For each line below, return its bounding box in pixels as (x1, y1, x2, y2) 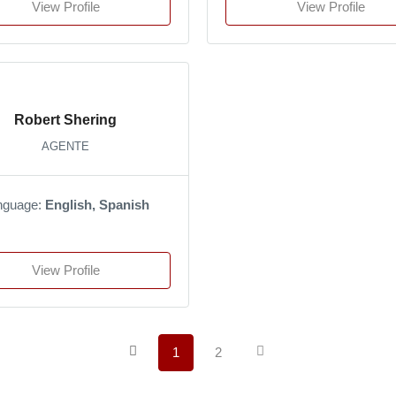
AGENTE (42, 139, 89, 153)
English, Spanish (45, 196, 149, 212)
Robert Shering (14, 111, 117, 127)
